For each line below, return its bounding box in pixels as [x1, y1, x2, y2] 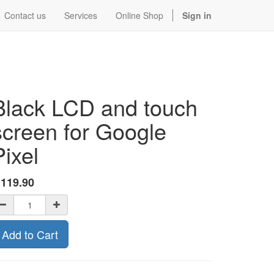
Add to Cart [2, 226, 58, 242]
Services [64, 9, 97, 21]
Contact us [4, 9, 46, 21]
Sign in [182, 9, 212, 21]
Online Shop [116, 9, 163, 21]
